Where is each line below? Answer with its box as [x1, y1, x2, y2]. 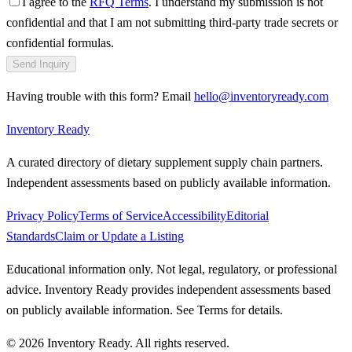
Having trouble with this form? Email [6, 89, 191, 103]
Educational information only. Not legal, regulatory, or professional [6, 262, 337, 276]
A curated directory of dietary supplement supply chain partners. [6, 155, 323, 169]
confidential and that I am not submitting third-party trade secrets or [6, 15, 338, 29]
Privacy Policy [6, 208, 79, 222]
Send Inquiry [13, 57, 70, 70]
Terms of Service [79, 208, 163, 222]
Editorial [226, 208, 269, 222]
